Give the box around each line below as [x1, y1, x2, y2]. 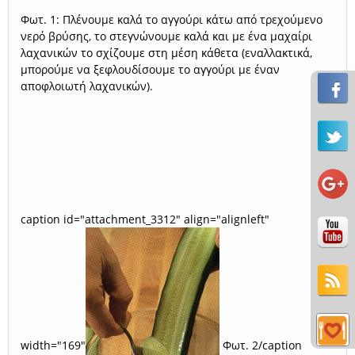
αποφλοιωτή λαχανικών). [21, 78, 153, 94]
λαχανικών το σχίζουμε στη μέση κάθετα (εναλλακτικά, [21, 44, 312, 60]
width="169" [21, 337, 86, 353]
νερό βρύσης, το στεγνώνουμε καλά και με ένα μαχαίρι [21, 28, 312, 44]
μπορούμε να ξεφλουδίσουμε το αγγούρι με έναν [21, 61, 280, 77]
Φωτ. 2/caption [219, 337, 302, 353]
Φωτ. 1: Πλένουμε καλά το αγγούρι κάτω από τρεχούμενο [21, 11, 323, 27]
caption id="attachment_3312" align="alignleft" [21, 211, 269, 227]
